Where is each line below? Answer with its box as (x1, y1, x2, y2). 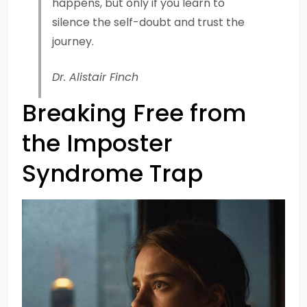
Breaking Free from (22, 97, 246, 130)
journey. (52, 34, 94, 49)
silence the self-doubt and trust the (52, 14, 245, 30)
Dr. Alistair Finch (52, 69, 138, 85)
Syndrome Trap (22, 157, 203, 190)
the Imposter (22, 127, 173, 160)
